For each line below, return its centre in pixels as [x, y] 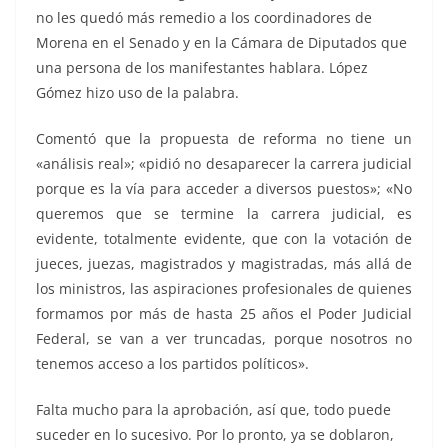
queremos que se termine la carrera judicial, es [224, 213]
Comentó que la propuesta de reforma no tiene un [224, 138]
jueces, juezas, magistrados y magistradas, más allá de [224, 263]
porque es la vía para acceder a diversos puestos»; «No [224, 188]
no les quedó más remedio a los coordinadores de [204, 17]
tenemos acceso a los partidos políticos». [172, 363]
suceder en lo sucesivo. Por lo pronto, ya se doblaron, [215, 434]
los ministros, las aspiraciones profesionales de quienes [224, 288]
